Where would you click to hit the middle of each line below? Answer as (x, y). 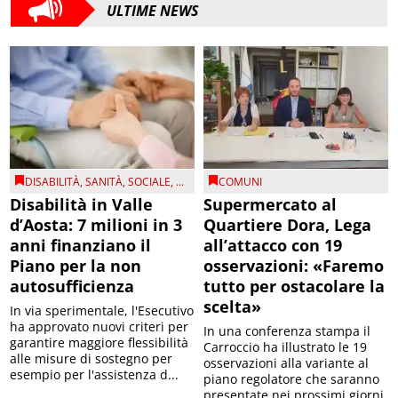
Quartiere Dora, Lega (287, 225)
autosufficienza (72, 287)
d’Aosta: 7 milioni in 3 (96, 225)
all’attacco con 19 (273, 246)
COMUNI (240, 182)
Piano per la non (76, 266)
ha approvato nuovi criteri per (99, 327)
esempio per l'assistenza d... (95, 375)
